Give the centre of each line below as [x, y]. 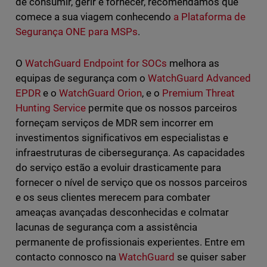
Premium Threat [199, 93]
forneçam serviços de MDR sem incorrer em [114, 123]
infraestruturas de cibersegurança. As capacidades [130, 153]
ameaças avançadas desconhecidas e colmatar [122, 212]
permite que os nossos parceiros [162, 108]
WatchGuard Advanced [199, 78]
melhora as [193, 63]
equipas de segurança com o [81, 78]
